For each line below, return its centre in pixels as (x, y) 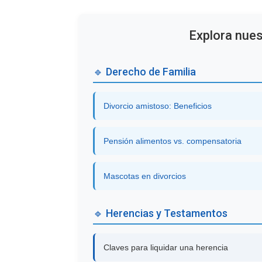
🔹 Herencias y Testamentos (161, 213)
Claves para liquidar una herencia (166, 247)
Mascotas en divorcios (145, 176)
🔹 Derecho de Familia (145, 71)
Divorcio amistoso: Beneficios (158, 106)
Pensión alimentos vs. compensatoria (173, 141)
